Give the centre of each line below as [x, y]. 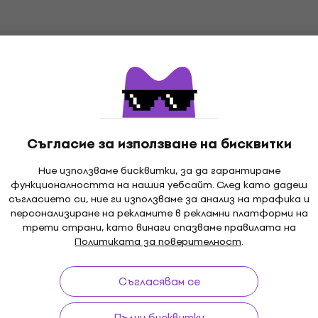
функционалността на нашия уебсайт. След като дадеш [159, 185]
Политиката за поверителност [158, 241]
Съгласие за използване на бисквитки [159, 143]
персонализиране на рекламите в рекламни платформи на [159, 213]
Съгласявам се [159, 281]
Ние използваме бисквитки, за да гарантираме [159, 170]
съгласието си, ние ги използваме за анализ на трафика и [159, 199]
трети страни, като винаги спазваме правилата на [159, 227]
